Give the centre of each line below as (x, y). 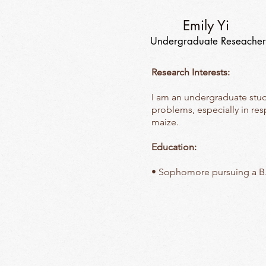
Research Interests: (191, 72)
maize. (165, 122)
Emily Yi (208, 26)
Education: (174, 147)
